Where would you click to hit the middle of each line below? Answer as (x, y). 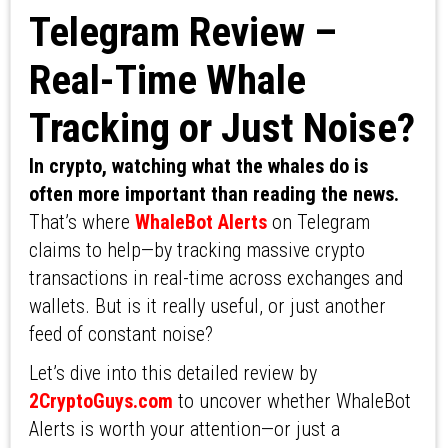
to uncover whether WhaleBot (291, 401)
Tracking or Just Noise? (221, 128)
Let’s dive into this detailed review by (172, 373)
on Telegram (318, 222)
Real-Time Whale (167, 80)
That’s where (81, 222)
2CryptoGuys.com (100, 401)
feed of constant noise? (120, 334)
